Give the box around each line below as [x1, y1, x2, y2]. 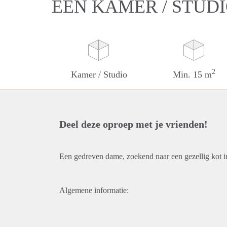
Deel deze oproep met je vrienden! [59, 119, 208, 130]
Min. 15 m [173, 69, 212, 80]
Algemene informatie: [59, 186, 129, 195]
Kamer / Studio [71, 69, 128, 80]
